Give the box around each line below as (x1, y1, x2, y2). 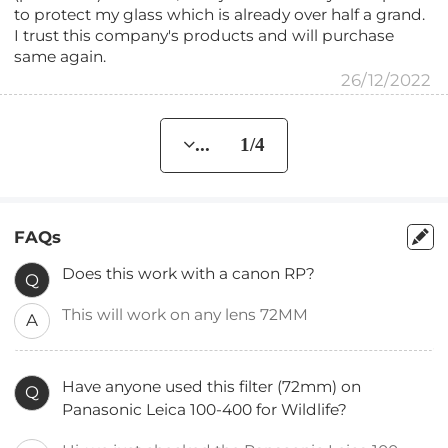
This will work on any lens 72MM (62, 305, 313, 325)
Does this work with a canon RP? (62, 264, 316, 284)
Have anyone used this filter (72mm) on (62, 377, 362, 397)
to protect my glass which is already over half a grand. (14, 5, 426, 25)
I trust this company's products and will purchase (14, 26, 395, 46)
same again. (14, 47, 107, 67)
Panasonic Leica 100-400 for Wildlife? (62, 400, 348, 420)
